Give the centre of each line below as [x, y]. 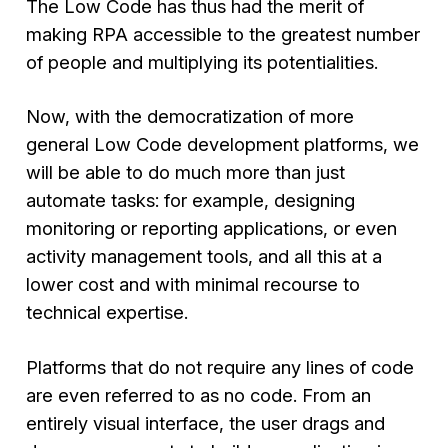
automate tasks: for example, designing [191, 200]
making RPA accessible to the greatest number [223, 34]
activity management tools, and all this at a [204, 256]
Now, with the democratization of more [190, 116]
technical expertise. [107, 312]
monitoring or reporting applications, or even [212, 228]
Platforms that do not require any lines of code [220, 366]
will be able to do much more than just [186, 172]
